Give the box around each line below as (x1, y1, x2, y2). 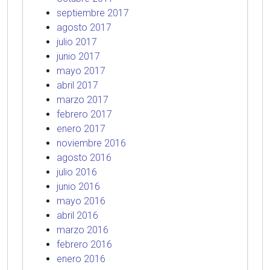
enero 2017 (57, 123, 105, 134)
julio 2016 (57, 166, 97, 178)
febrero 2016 (57, 239, 112, 250)
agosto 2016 (57, 152, 111, 163)
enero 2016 (57, 253, 105, 265)
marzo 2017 (57, 94, 108, 105)
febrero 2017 (57, 108, 112, 120)
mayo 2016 (57, 195, 105, 207)
